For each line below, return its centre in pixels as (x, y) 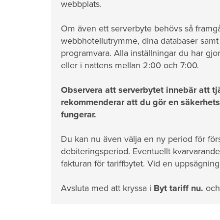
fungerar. (79, 114)
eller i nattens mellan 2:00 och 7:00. (130, 65)
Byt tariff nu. (179, 188)
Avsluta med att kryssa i (107, 188)
